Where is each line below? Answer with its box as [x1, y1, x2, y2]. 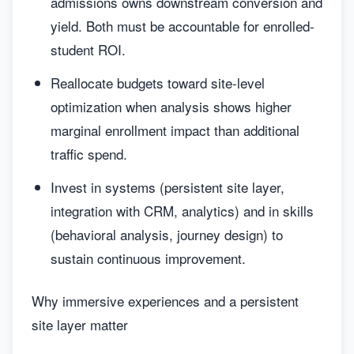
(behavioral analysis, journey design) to [51, 224, 283, 244]
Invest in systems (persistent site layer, [51, 177, 284, 197]
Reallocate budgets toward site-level [51, 73, 265, 92]
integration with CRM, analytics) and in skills [51, 201, 314, 220]
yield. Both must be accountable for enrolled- [51, 16, 314, 36]
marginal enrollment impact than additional [51, 120, 299, 140]
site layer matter [32, 314, 128, 334]
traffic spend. [51, 144, 127, 164]
